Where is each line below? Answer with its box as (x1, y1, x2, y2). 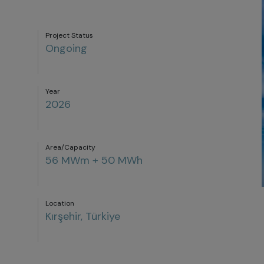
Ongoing (45, 41, 87, 55)
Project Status (45, 31, 93, 40)
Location (45, 199, 74, 208)
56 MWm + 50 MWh (45, 153, 143, 167)
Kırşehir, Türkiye (45, 209, 120, 223)
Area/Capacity (45, 143, 95, 152)
